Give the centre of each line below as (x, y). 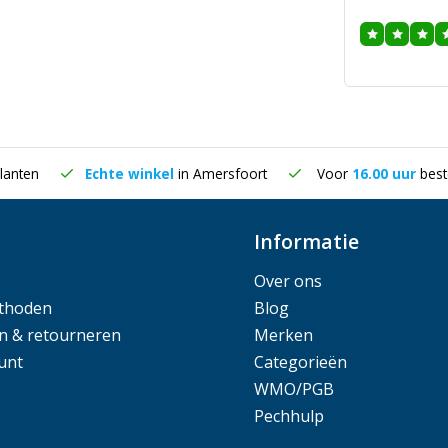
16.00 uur (386, 173)
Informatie (306, 241)
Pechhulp (289, 416)
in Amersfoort (222, 173)
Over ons (288, 281)
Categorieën (300, 362)
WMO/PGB (294, 389)
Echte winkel (131, 173)
